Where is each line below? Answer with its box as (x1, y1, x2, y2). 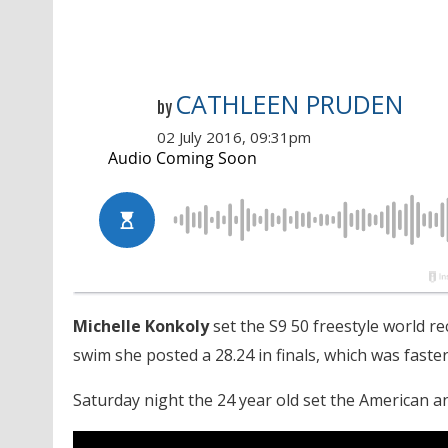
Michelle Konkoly (72, 315, 209, 338)
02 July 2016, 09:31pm (156, 127, 311, 148)
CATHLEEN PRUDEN (174, 87, 403, 122)
